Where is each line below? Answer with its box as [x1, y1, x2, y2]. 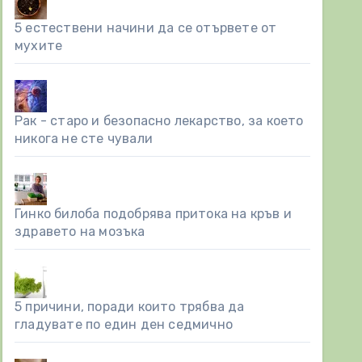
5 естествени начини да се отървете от [15, 20, 277, 36]
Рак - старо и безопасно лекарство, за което [15, 113, 304, 128]
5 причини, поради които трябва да [15, 299, 245, 314]
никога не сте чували [15, 131, 153, 146]
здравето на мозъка [15, 224, 145, 239]
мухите [15, 38, 63, 53]
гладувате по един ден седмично [15, 317, 233, 332]
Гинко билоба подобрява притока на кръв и [15, 206, 293, 221]
